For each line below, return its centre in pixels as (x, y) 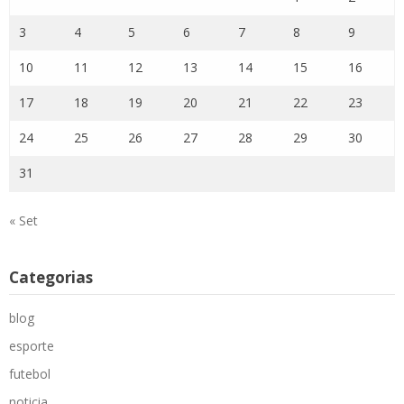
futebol (30, 373)
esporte (32, 345)
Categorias (51, 277)
